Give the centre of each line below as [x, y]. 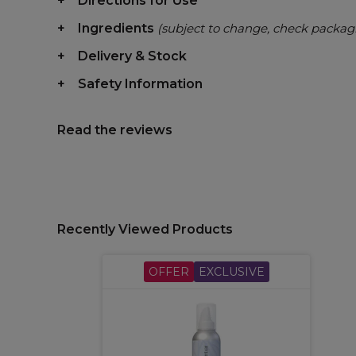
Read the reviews [115, 130]
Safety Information [140, 83]
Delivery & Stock [132, 56]
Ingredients [118, 28]
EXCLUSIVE [231, 271]
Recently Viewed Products [145, 229]
